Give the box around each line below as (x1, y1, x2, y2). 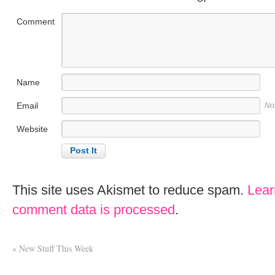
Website (17, 123, 48, 134)
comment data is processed (12, 201, 175, 217)
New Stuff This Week (17, 242, 93, 254)
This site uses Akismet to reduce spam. (12, 182, 247, 198)
